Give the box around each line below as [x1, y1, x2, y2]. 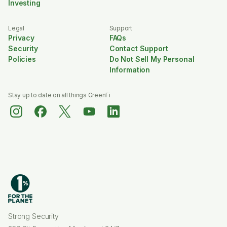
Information [109, 65, 150, 74]
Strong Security [8, 211, 59, 220]
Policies [8, 54, 36, 63]
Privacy [8, 33, 35, 42]
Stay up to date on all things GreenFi [8, 91, 110, 99]
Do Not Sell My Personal [109, 54, 195, 63]
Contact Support [109, 44, 168, 53]
